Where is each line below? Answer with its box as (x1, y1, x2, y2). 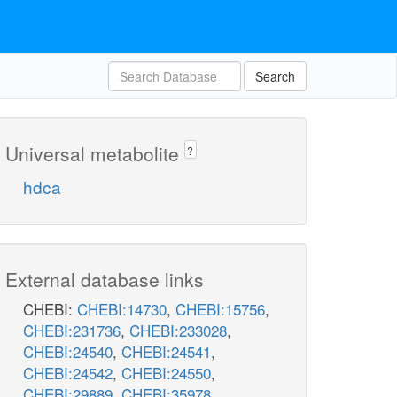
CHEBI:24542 (23, 362, 113, 385)
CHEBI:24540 (23, 340, 113, 363)
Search (255, 67, 295, 85)
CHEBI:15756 (175, 298, 265, 321)
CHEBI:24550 (121, 362, 211, 385)
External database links (5, 266, 204, 293)
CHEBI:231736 (23, 319, 121, 342)
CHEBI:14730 (77, 298, 167, 321)
